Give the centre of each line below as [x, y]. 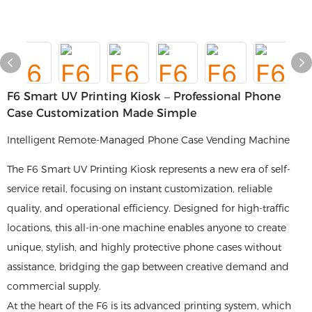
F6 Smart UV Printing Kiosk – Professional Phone [144, 96]
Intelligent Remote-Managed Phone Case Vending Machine [148, 140]
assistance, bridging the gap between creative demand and [148, 267]
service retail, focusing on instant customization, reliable [140, 189]
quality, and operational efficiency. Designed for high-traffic [148, 208]
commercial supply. [54, 286]
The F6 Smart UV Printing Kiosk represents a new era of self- [149, 169]
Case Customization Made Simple [102, 113]
